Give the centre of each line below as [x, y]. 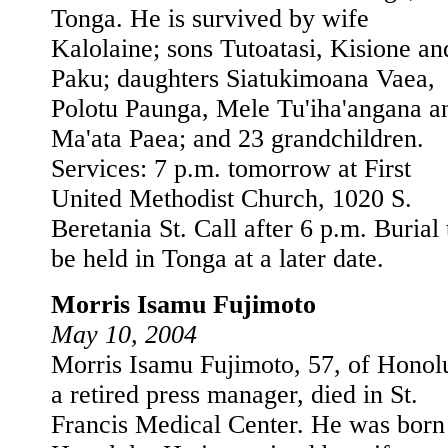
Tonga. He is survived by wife [210, 18]
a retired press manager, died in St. [234, 394]
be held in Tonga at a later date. [217, 258]
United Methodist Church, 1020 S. [231, 198]
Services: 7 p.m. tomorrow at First [231, 168]
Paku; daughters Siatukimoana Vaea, [243, 78]
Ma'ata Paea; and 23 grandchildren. [237, 138]
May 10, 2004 [124, 334]
